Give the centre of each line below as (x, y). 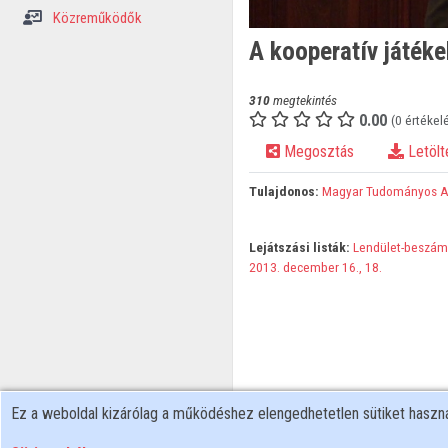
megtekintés (303, 100)
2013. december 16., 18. (315, 267)
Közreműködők (95, 18)
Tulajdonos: (283, 191)
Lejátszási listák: (299, 247)
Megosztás (316, 152)
